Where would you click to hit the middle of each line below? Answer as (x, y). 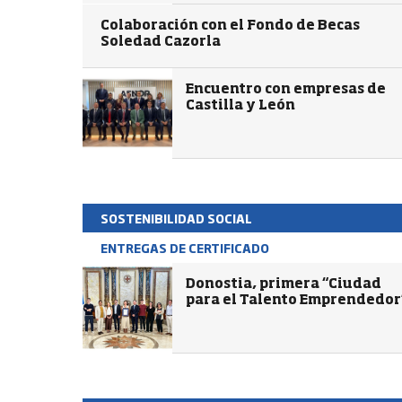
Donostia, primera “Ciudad (284, 284)
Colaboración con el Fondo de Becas (230, 26)
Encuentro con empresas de (286, 89)
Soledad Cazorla (161, 42)
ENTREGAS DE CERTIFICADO (185, 248)
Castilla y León (240, 105)
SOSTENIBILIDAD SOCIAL (176, 218)
